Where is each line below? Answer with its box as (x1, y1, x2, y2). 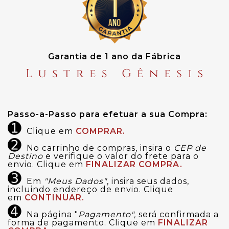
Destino (8, 151, 43, 162)
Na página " (27, 210, 78, 220)
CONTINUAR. (25, 193, 84, 203)
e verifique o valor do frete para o (43, 151, 199, 162)
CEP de (174, 143, 207, 153)
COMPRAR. (76, 126, 125, 136)
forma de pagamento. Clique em (8, 218, 155, 228)
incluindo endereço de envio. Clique (8, 185, 173, 195)
